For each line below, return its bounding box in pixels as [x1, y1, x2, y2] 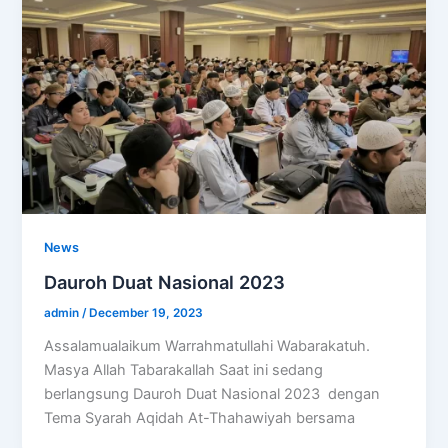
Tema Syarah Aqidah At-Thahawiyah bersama [44, 408, 356, 427]
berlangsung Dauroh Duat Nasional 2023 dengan [44, 384, 381, 403]
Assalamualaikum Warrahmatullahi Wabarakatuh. [44, 336, 371, 355]
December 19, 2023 [89, 306, 204, 321]
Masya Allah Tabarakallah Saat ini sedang [44, 360, 324, 379]
